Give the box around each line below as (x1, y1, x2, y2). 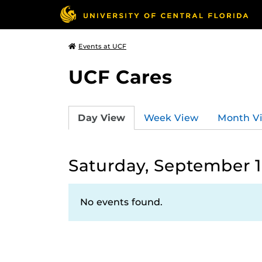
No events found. (80, 196, 163, 208)
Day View (78, 112, 125, 123)
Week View (144, 112, 199, 123)
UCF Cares (68, 65, 173, 88)
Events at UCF (78, 42, 126, 50)
